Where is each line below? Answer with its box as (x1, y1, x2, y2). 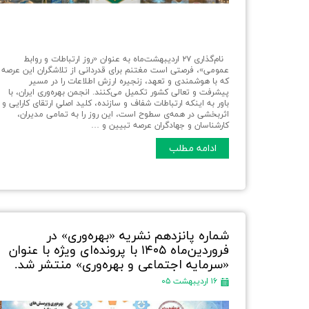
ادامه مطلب (168, 141, 217, 155)
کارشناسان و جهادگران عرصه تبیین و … (91, 120, 229, 132)
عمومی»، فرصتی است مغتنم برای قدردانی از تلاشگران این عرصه (1, 65, 229, 77)
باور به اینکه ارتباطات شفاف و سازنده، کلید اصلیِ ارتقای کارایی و (2, 98, 229, 110)
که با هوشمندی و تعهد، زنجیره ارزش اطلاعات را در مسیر (29, 76, 229, 88)
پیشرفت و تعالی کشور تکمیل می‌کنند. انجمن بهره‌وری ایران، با (8, 87, 229, 99)
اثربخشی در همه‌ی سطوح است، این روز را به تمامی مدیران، (17, 109, 229, 121)
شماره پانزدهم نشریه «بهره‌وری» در (47, 228, 229, 246)
